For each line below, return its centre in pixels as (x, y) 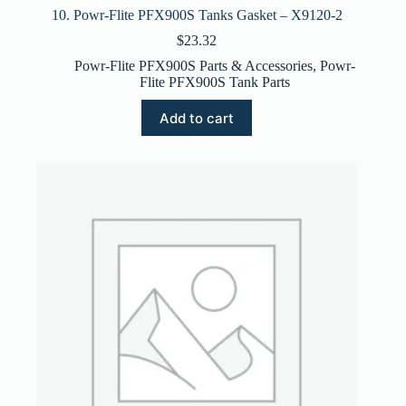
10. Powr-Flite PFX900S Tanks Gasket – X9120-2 (197, 15)
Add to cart (197, 118)
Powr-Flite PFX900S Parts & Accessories (194, 66)
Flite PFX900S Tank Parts (215, 82)
